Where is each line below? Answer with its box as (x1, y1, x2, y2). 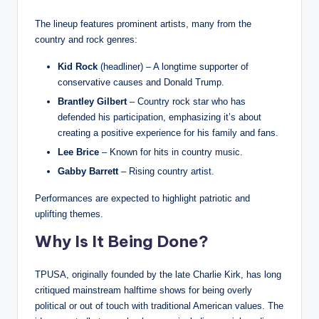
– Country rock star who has (127, 96, 246, 108)
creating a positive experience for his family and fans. (58, 127, 278, 139)
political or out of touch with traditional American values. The (35, 300, 283, 312)
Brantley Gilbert (58, 96, 127, 108)
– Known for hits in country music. (99, 147, 243, 158)
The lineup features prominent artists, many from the (35, 19, 251, 30)
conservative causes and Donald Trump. (58, 77, 224, 88)
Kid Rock (58, 61, 98, 73)
